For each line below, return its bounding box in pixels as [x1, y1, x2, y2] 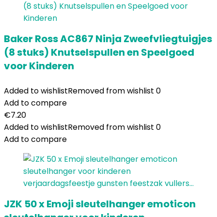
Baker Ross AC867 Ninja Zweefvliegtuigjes [4, 32, 212, 46]
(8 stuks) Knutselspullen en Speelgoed [4, 46, 194, 59]
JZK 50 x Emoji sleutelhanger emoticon [4, 197, 196, 211]
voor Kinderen [4, 59, 74, 73]
